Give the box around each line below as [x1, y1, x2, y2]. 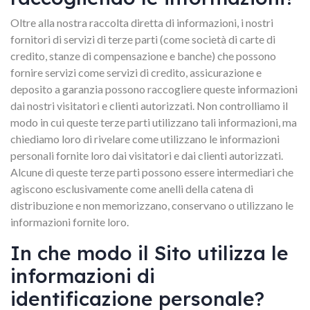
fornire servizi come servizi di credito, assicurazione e [10, 66, 262, 79]
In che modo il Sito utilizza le [10, 241, 289, 265]
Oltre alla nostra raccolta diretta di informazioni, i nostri [10, 16, 273, 29]
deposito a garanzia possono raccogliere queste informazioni [10, 82, 298, 95]
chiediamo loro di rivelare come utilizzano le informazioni [10, 132, 280, 145]
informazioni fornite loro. [10, 215, 129, 228]
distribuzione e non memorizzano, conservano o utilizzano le [10, 199, 293, 212]
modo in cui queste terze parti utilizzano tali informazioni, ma [10, 116, 297, 129]
